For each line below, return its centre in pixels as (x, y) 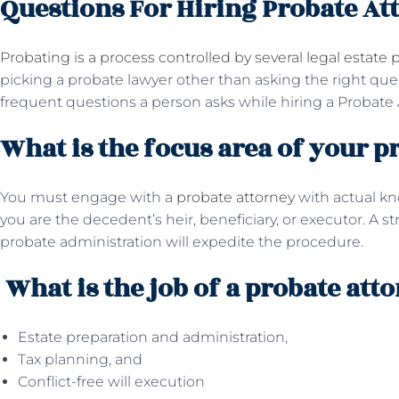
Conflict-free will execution (111, 382)
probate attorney (236, 197)
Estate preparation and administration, (155, 337)
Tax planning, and (82, 359)
